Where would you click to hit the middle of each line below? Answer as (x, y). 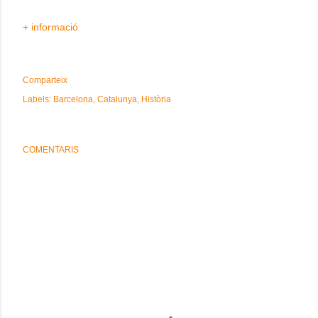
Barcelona (73, 99)
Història (156, 99)
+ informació (50, 27)
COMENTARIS (51, 150)
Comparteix (45, 80)
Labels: (37, 99)
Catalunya (117, 99)
